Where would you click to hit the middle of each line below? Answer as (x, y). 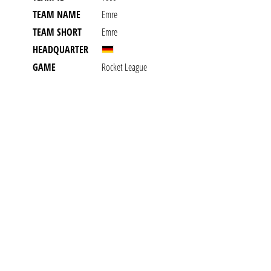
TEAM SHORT (57, 32)
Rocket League (124, 67)
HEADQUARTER (60, 50)
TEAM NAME (57, 15)
